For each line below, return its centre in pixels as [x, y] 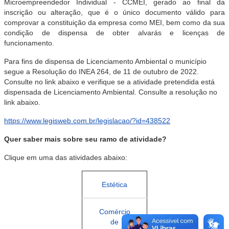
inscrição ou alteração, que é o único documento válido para [114, 12]
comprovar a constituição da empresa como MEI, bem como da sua [114, 22]
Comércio [114, 212]
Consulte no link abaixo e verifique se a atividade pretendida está [109, 82]
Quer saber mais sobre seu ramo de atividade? [85, 139]
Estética [114, 185]
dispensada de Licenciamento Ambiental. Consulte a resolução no [111, 92]
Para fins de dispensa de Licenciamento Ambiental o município [105, 61]
